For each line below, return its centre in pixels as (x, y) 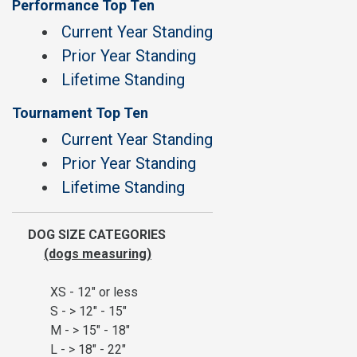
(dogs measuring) (98, 254)
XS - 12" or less (75, 292)
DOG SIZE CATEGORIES (89, 235)
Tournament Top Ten (80, 113)
